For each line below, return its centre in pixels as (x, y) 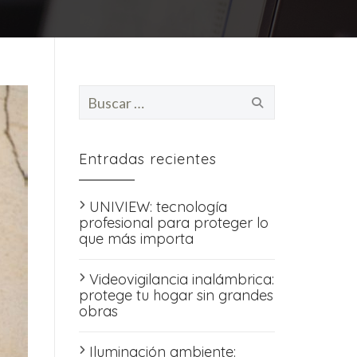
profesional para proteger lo (173, 223)
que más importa (136, 239)
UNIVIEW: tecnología (158, 207)
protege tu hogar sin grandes (176, 295)
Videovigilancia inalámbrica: (181, 279)
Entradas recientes (147, 159)
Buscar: (102, 92)
